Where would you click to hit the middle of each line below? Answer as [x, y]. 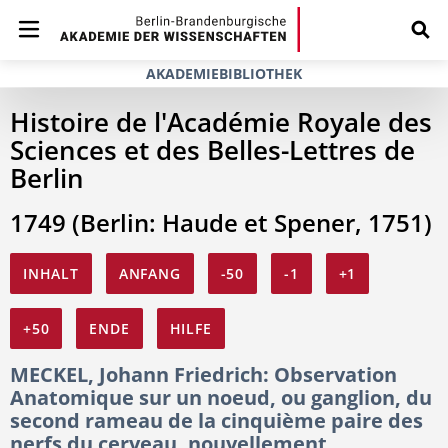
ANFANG [149, 273]
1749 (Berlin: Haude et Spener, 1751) [221, 222]
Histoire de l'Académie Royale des [221, 122]
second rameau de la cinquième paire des [216, 420]
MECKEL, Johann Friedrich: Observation [203, 374]
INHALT [51, 273]
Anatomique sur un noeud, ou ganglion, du [221, 397]
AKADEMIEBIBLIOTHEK [224, 73]
